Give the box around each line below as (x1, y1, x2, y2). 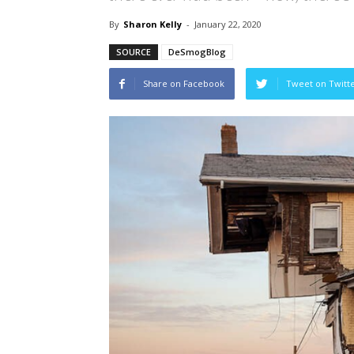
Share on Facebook (143, 77, 224, 90)
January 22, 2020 (194, 18, 262, 31)
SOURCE (116, 46, 151, 58)
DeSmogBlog (168, 46, 226, 58)
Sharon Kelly (123, 18, 182, 31)
